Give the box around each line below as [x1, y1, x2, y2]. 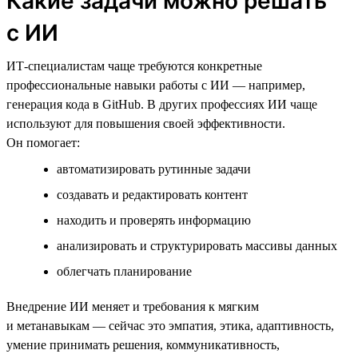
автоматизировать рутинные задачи [57, 161, 251, 176]
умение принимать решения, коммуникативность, [6, 337, 280, 352]
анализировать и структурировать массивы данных [57, 238, 337, 253]
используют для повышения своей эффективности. [6, 116, 285, 130]
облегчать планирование [57, 264, 192, 278]
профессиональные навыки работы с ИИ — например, [6, 78, 305, 92]
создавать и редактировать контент [57, 187, 248, 201]
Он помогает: [6, 135, 80, 149]
